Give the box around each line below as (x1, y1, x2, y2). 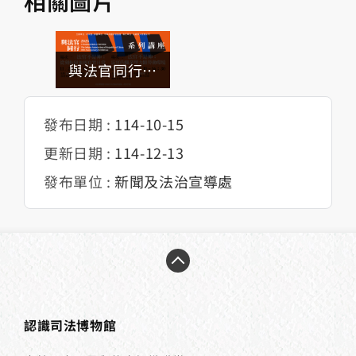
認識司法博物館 (24, 315, 117, 335)
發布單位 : (44, 170, 115, 192)
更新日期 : (44, 141, 115, 163)
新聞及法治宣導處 (114, 170, 234, 192)
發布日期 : (44, 113, 115, 134)
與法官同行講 (68, 59, 157, 80)
